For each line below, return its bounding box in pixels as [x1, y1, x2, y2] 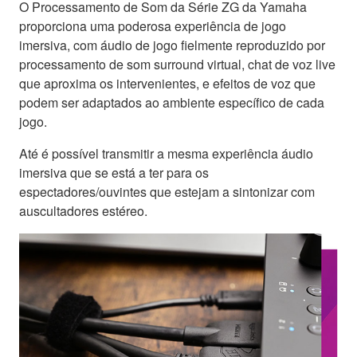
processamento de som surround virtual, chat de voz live [19, 54, 335, 73]
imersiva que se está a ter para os [19, 163, 209, 182]
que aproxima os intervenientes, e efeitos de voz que [19, 73, 316, 92]
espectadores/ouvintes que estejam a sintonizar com [19, 182, 315, 201]
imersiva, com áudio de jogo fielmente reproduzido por [19, 35, 325, 54]
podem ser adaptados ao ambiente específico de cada [19, 92, 324, 112]
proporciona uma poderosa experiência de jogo [19, 16, 286, 35]
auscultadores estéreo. [19, 201, 147, 220]
